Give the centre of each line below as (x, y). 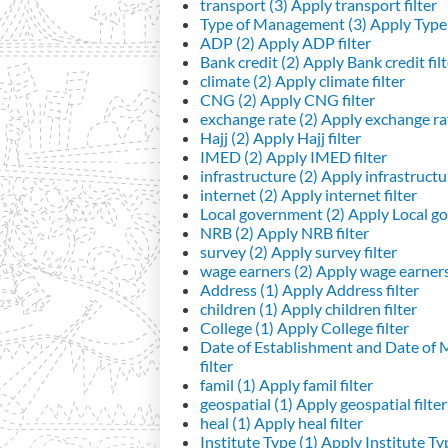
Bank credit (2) (250, 61)
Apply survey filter (332, 251)
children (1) (239, 308)
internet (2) (239, 194)
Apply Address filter (349, 289)
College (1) (237, 327)
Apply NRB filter (311, 232)
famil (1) (228, 384)
